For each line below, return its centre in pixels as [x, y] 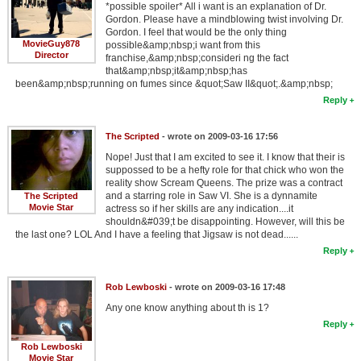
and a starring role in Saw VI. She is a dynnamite [211, 195]
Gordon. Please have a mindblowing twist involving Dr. [224, 19]
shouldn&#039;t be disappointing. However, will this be [225, 221]
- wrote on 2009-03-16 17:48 [226, 286]
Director [51, 54]
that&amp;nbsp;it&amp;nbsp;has [176, 71]
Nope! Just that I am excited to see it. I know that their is [225, 157]
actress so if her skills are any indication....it [199, 208]
